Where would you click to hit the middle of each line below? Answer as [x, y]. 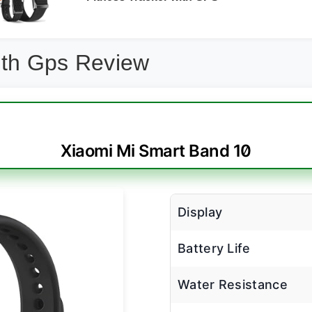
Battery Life [214, 249]
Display [200, 212]
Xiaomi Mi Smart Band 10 [156, 151]
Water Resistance [233, 285]
